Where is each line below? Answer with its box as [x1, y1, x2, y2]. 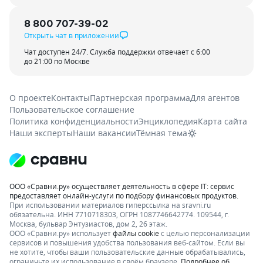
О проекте [9, 92, 51, 103]
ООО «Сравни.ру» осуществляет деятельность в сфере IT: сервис [9, 181, 234, 191]
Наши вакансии [73, 127, 136, 139]
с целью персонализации [161, 228, 250, 238]
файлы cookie [113, 228, 159, 238]
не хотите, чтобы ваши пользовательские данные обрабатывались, [9, 247, 245, 257]
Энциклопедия [139, 116, 198, 127]
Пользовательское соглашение [9, 104, 134, 115]
